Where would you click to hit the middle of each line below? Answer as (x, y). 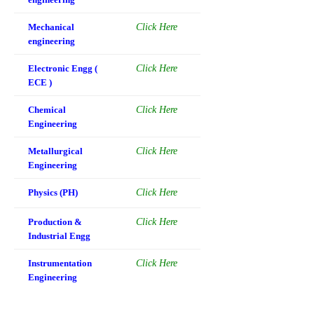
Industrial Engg (59, 235)
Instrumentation (60, 263)
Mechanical (51, 27)
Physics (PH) (53, 192)
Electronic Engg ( (63, 68)
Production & (55, 221)
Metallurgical (55, 151)
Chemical (47, 109)
